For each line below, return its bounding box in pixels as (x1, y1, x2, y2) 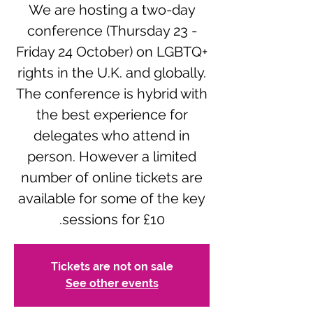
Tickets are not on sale (50, 260, 173, 273)
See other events (65, 277, 159, 290)
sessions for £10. (61, 211, 165, 228)
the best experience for (36, 106, 188, 123)
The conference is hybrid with (16, 85, 208, 102)
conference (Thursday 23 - (27, 22, 197, 39)
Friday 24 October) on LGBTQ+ (16, 43, 208, 60)
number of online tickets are (21, 169, 203, 186)
